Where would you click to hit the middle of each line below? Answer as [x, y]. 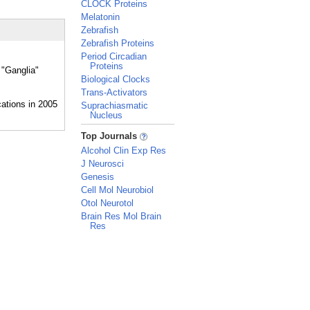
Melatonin [100, 17]
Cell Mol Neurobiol [117, 190]
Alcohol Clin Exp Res [124, 151]
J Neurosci [102, 164]
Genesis [98, 177]
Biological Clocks [116, 79]
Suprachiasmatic [115, 106]
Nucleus [106, 115]
